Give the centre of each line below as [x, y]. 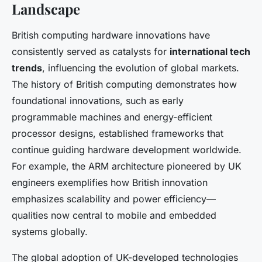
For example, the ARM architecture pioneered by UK [127, 166]
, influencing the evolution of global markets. [141, 68]
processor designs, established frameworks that [118, 134]
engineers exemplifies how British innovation [110, 183]
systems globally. [50, 232]
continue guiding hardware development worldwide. [127, 150]
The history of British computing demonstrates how [124, 85]
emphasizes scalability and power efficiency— [114, 199]
